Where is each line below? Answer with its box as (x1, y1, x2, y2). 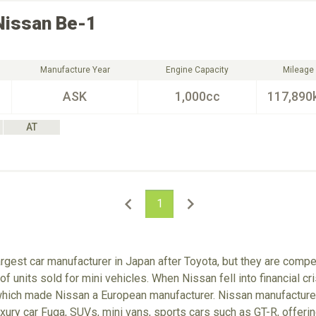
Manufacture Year (39, 65, 110, 75)
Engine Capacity (166, 65, 229, 75)
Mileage (282, 65, 314, 75)
